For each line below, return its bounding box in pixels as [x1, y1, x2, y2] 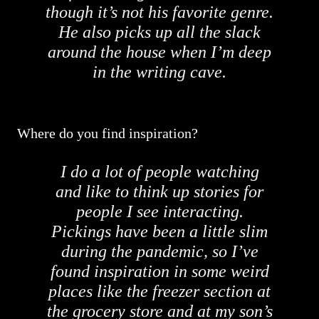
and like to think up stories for [56, 182, 263, 201]
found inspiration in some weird [50, 262, 269, 281]
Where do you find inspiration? [17, 125, 198, 141]
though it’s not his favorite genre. [46, 3, 273, 21]
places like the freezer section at [48, 282, 271, 300]
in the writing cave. [93, 63, 226, 81]
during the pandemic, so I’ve [61, 242, 258, 261]
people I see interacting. [75, 202, 244, 221]
